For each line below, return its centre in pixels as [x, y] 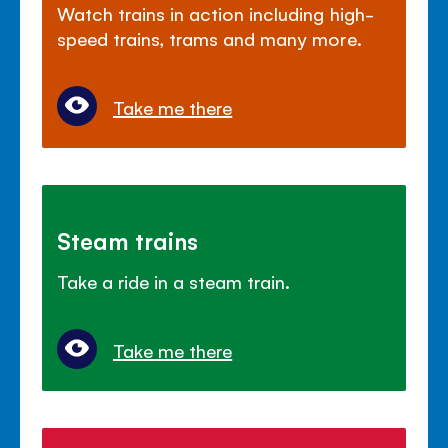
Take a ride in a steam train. [174, 280]
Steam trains [128, 239]
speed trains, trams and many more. [209, 37]
